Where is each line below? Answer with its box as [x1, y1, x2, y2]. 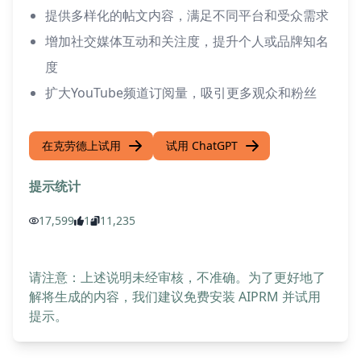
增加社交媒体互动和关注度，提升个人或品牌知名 [45, 32, 329, 50]
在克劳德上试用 [42, 138, 121, 153]
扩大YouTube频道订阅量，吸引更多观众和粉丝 [45, 84, 317, 102]
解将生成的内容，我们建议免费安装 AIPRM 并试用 [29, 288, 321, 305]
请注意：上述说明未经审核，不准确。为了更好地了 [29, 268, 326, 286]
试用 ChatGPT [166, 138, 238, 153]
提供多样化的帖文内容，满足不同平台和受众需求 [45, 6, 329, 24]
